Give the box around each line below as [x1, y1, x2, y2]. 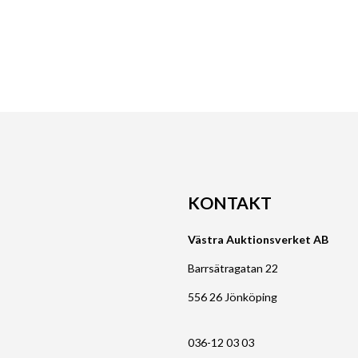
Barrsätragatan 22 [188, 261, 279, 276]
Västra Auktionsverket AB [188, 233, 329, 247]
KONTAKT [188, 192, 272, 213]
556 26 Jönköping [188, 290, 278, 304]
